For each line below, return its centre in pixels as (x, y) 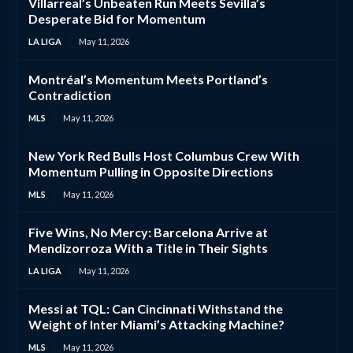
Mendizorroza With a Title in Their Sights (148, 247)
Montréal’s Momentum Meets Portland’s (148, 79)
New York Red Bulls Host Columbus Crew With (164, 155)
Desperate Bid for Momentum (117, 18)
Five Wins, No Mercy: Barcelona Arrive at (148, 232)
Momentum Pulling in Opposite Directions (151, 171)
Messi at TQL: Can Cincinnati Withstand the (156, 308)
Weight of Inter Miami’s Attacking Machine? (156, 324)
